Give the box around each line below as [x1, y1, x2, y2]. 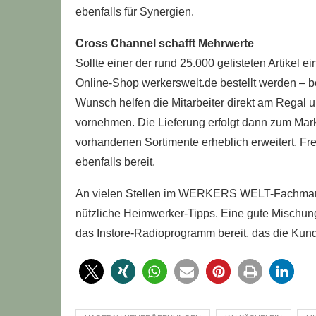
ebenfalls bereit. [75, 156, 155, 168]
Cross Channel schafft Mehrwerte [75, 37, 254, 49]
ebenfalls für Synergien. [75, 6, 194, 18]
